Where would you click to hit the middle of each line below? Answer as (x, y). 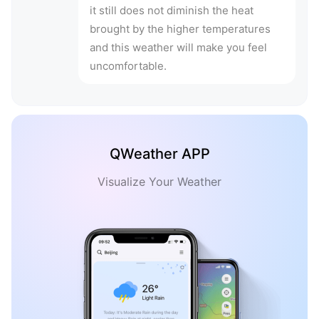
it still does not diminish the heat (172, 11)
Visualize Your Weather (159, 182)
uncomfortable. (128, 66)
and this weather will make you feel (178, 48)
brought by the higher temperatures (180, 29)
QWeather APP (159, 154)
